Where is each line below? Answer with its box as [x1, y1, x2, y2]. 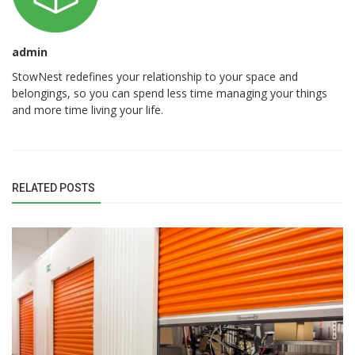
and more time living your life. [12, 102, 163, 117]
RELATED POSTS [12, 181, 95, 194]
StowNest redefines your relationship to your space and [12, 69, 298, 84]
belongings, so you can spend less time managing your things [12, 86, 327, 101]
